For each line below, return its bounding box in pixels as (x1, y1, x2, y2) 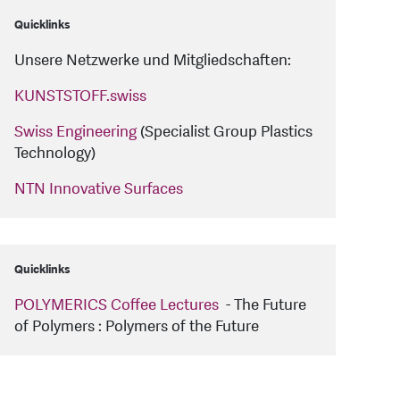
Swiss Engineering (14, 121, 137, 143)
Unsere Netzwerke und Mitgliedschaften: (14, 50, 291, 71)
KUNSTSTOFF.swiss (14, 86, 146, 107)
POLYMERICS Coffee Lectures (14, 295, 222, 316)
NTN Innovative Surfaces (14, 179, 183, 200)
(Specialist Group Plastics (137, 121, 312, 143)
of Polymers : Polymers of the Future (14, 316, 259, 337)
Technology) (14, 143, 96, 164)
